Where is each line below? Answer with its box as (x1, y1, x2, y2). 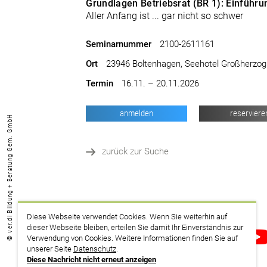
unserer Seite (27, 244, 73, 253)
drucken (108, 232, 139, 243)
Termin (86, 78, 114, 89)
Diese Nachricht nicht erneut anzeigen (27, 255, 156, 264)
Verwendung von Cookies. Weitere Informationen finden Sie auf (27, 234, 238, 243)
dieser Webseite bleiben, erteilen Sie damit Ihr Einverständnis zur (27, 223, 243, 232)
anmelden (120, 108, 154, 119)
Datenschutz (73, 244, 116, 253)
